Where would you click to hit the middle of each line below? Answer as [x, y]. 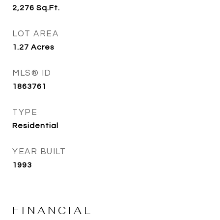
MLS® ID [32, 73]
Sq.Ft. [48, 8]
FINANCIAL [53, 210]
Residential [35, 126]
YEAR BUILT [39, 152]
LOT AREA [35, 34]
